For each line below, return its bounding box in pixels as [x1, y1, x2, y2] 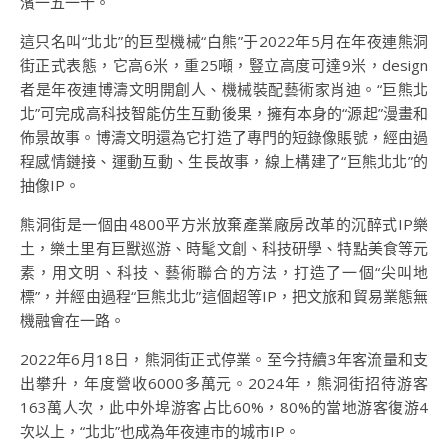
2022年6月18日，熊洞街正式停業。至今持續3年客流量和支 [20, 349, 428, 369]
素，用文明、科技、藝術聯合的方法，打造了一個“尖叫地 [20, 262, 428, 282]
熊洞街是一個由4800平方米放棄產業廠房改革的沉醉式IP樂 [20, 214, 428, 234]
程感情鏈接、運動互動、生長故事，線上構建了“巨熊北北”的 [20, 151, 428, 171]
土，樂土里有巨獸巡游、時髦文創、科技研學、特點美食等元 [20, 238, 428, 258]
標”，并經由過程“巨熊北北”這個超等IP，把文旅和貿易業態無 [20, 286, 428, 306]
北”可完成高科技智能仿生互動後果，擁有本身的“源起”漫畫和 [20, 103, 428, 123]
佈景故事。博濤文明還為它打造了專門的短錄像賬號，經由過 [20, 127, 428, 147]
